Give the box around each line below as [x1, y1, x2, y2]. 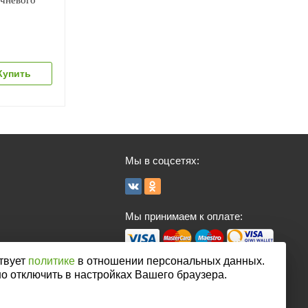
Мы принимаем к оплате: [125, 210, 243, 222]
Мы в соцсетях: [125, 155, 200, 166]
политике [27, 255, 75, 267]
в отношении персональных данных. [74, 255, 265, 267]
